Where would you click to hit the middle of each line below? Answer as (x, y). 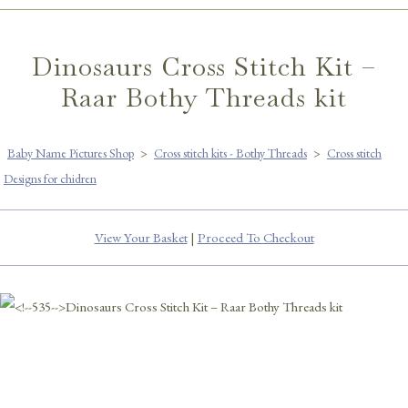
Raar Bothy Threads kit (204, 97)
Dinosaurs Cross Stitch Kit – (204, 66)
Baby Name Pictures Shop (71, 153)
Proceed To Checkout (255, 237)
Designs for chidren (50, 178)
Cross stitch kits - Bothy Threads (230, 153)
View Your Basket (141, 237)
